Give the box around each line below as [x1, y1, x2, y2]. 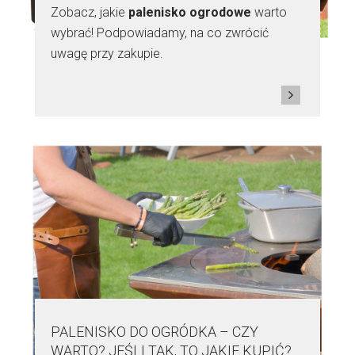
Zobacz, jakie [51, 5, 128, 21]
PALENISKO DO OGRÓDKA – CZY [51, 323, 258, 341]
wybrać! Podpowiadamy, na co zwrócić [51, 25, 269, 41]
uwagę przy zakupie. [51, 46, 166, 62]
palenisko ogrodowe [128, 5, 251, 21]
